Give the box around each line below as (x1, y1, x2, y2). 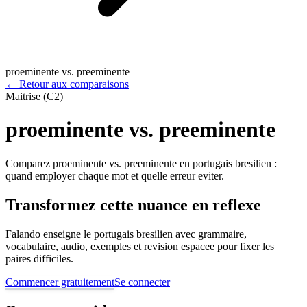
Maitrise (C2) (5, 90, 63, 102)
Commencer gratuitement (5, 275, 114, 288)
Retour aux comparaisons (19, 78, 129, 90)
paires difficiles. (5, 252, 73, 265)
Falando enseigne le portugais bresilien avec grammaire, (5, 228, 247, 240)
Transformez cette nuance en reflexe (5, 195, 261, 214)
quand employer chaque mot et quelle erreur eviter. (5, 169, 224, 182)
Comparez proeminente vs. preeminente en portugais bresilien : (5, 157, 277, 169)
